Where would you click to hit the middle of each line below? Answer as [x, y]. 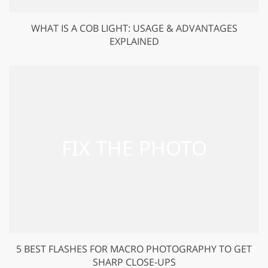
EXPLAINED [134, 41]
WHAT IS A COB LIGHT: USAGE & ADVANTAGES [134, 28]
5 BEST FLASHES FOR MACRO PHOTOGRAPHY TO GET [134, 249]
